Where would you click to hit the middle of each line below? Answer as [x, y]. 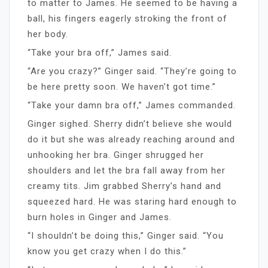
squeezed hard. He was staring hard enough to [132, 201]
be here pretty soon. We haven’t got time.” [122, 86]
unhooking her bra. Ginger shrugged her [116, 155]
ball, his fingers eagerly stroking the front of [127, 18]
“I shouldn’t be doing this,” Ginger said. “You [126, 235]
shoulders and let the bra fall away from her [127, 170]
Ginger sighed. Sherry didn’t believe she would [130, 124]
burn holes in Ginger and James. [100, 217]
